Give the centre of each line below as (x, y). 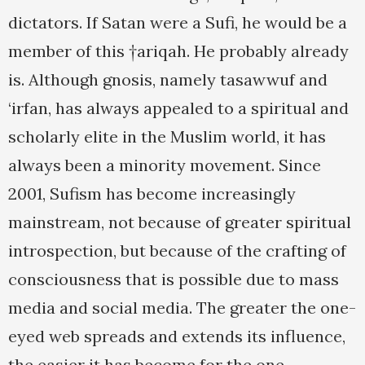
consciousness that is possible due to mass (174, 279)
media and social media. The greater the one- (182, 308)
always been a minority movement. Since (165, 165)
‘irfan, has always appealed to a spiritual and (178, 108)
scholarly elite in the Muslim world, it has (167, 137)
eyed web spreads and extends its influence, (177, 336)
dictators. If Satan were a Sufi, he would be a (178, 23)
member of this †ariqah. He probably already (178, 51)
